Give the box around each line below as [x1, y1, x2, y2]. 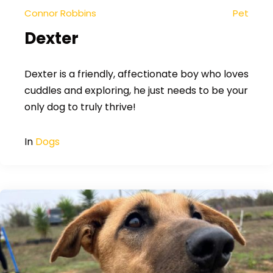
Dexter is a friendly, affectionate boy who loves [24, 67, 249, 81]
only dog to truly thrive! [24, 100, 136, 114]
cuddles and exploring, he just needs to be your [24, 83, 248, 97]
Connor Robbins [24, 7, 96, 19]
